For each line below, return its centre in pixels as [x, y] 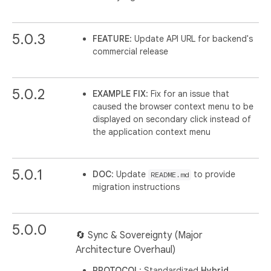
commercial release [131, 51]
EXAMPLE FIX [119, 93]
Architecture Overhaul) [126, 250]
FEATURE [111, 38]
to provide [214, 174]
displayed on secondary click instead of [172, 119]
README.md [170, 175]
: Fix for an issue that [188, 93]
